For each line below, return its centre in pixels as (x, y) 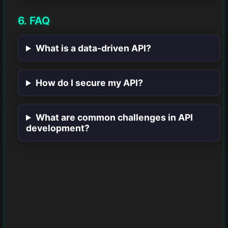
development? (58, 128)
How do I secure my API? (89, 83)
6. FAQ (34, 21)
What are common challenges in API (114, 118)
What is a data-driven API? (93, 48)
